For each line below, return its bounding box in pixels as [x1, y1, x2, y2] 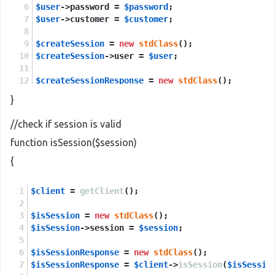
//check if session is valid [10, 118, 122, 130]
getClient [80, 186, 124, 196]
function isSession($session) [10, 137, 137, 148]
